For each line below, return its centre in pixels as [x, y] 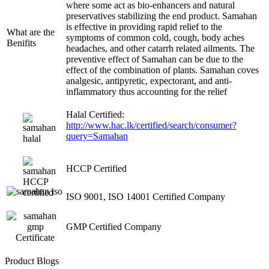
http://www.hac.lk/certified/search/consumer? [151, 125]
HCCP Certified [96, 168]
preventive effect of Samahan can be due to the [155, 59]
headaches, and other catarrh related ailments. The [160, 48]
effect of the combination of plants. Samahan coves [162, 70]
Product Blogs [32, 261]
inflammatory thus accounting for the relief [147, 91]
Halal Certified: [95, 114]
